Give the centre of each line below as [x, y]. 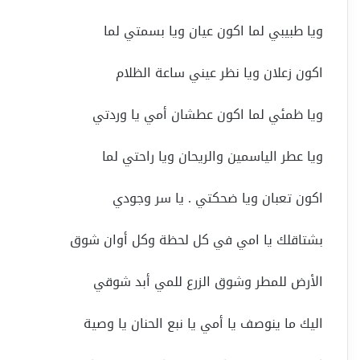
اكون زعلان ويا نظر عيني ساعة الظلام [219, 73]
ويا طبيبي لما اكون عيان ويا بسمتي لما [213, 31]
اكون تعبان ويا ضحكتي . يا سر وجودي [218, 198]
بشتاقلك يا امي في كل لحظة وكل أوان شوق [196, 240]
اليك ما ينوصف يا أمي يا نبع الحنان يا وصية [203, 324]
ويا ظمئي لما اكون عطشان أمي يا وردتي [208, 115]
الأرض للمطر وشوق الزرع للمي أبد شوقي [208, 282]
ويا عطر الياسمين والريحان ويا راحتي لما [213, 157]
